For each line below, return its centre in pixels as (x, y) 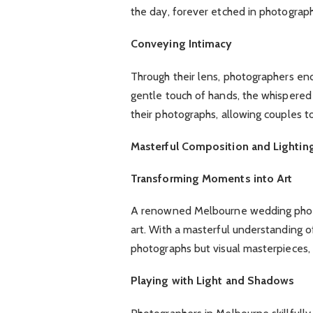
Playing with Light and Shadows (212, 281)
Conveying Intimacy (181, 44)
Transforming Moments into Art (211, 179)
